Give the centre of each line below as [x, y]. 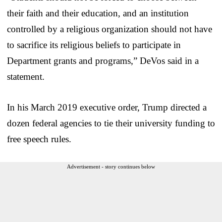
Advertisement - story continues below [111, 166]
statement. [26, 76]
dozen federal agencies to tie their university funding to [111, 123]
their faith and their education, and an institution [98, 13]
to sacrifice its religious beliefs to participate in [94, 45]
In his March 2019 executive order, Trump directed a [107, 107]
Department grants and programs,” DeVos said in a [103, 60]
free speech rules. [39, 139]
